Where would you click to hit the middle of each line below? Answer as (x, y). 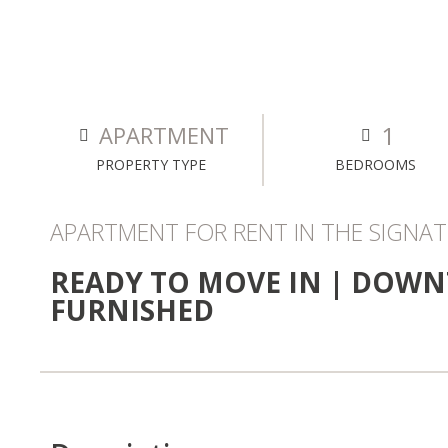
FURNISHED (132, 310)
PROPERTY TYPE (151, 164)
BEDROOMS (375, 164)
